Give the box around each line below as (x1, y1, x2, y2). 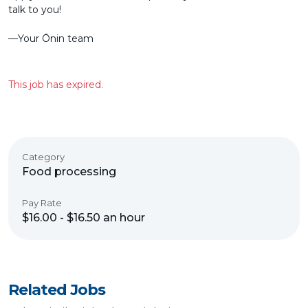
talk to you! (8, 3, 61, 16)
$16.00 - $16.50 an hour (22, 211, 145, 224)
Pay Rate (22, 197, 62, 208)
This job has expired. (8, 78, 103, 91)
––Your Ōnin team (8, 32, 93, 45)
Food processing (22, 165, 116, 178)
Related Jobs (8, 280, 105, 299)
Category (22, 151, 65, 162)
